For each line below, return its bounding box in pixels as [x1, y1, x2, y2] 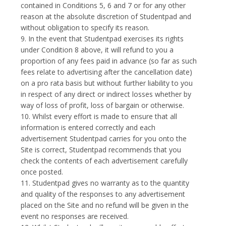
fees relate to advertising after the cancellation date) [21, 67, 193, 77]
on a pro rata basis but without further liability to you [21, 78, 193, 88]
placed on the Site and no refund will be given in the [21, 200, 189, 210]
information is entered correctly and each [21, 123, 156, 132]
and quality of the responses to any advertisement [21, 189, 186, 199]
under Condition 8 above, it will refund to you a [21, 45, 174, 54]
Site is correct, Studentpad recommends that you [21, 145, 182, 154]
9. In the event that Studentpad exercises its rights [21, 34, 184, 43]
